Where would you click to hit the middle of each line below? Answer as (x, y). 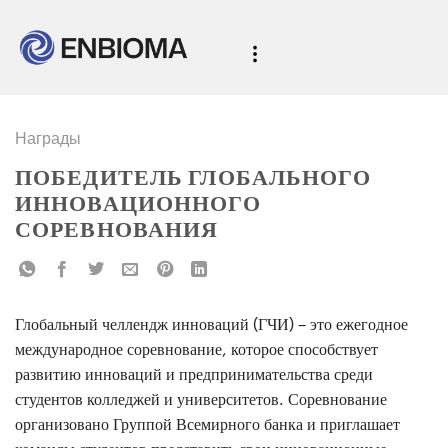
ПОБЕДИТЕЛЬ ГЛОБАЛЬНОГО (193, 178)
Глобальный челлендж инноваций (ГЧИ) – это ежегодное (211, 324)
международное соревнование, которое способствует (196, 349)
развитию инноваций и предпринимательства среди (194, 374)
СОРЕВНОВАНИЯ (117, 230)
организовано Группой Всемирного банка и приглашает (207, 424)
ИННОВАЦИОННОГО (138, 204)
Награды (48, 138)
